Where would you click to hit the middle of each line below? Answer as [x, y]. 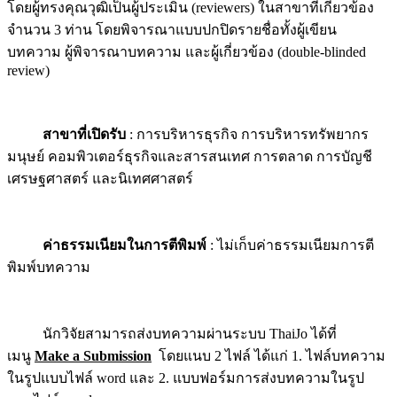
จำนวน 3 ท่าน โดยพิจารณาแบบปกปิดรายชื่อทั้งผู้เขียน [172, 29]
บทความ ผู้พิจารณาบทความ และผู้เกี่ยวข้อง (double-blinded [187, 51]
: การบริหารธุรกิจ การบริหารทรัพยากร [247, 134]
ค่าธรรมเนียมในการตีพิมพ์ [125, 245]
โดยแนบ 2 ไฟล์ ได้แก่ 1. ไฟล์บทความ [269, 355]
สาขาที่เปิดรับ [66, 134]
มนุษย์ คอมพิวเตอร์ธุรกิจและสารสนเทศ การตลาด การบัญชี [190, 156]
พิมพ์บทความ [49, 267]
